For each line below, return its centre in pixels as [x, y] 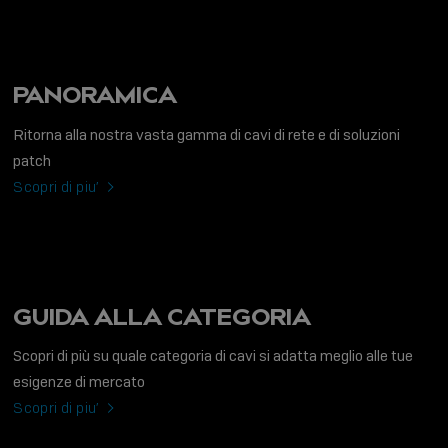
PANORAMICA [95, 95]
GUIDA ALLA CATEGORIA [162, 316]
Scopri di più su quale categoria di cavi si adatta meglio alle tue [213, 356]
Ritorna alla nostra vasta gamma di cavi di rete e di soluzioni [207, 134]
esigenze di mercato [79, 382]
